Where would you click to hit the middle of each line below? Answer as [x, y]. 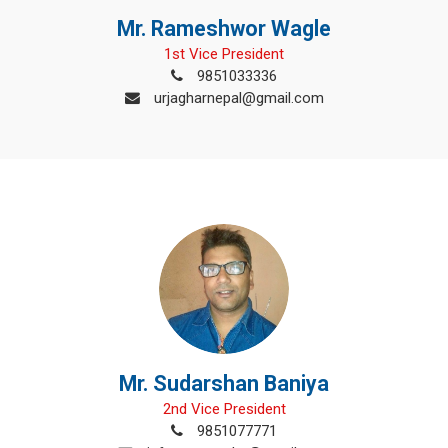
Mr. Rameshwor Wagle [224, 28]
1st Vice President [224, 54]
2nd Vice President [224, 409]
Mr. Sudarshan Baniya [224, 383]
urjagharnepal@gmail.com [236, 98]
